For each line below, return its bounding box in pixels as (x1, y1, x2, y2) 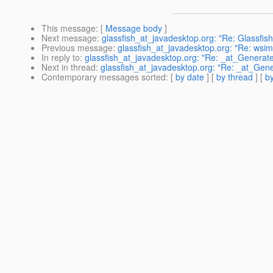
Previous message (41, 41, 113, 54)
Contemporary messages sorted (41, 71, 166, 83)
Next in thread (41, 61, 96, 74)
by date (175, 71, 204, 83)
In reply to (41, 51, 80, 64)
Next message (41, 32, 97, 44)
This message (41, 22, 96, 35)
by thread (216, 71, 253, 83)
